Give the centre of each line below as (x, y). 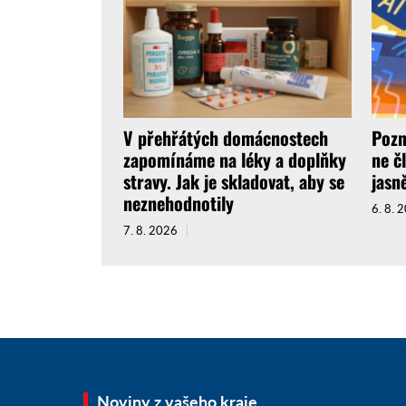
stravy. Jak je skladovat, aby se (234, 182)
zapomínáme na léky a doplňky (235, 160)
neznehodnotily (179, 203)
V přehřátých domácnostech (226, 138)
